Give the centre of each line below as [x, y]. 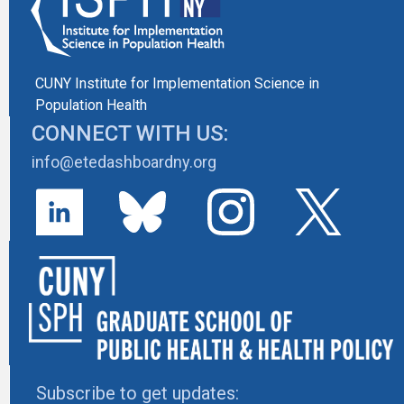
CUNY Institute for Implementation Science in [177, 84]
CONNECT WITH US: [130, 134]
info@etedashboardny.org [124, 162]
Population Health [91, 106]
